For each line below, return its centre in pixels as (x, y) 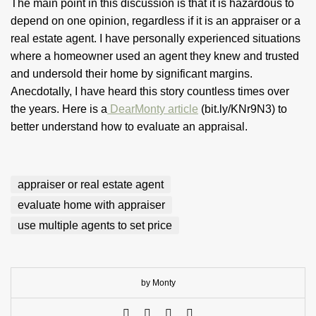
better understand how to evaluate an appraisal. (129, 127)
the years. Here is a (59, 109)
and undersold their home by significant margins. (132, 74)
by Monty (158, 283)
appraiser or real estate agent (91, 184)
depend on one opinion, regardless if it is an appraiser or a (156, 21)
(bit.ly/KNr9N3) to (243, 109)
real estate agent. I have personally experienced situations (156, 38)
